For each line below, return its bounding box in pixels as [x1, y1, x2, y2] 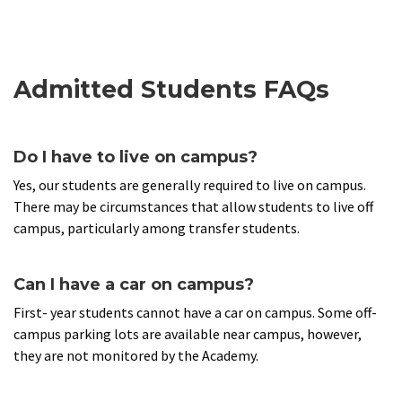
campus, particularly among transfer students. [13, 219, 300, 238]
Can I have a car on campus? [13, 275, 254, 295]
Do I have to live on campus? [13, 147, 258, 168]
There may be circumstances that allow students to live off [13, 197, 373, 216]
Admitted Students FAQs [13, 74, 329, 105]
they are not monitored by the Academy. [13, 346, 261, 365]
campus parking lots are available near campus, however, [13, 325, 362, 344]
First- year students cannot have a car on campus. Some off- [13, 303, 377, 322]
